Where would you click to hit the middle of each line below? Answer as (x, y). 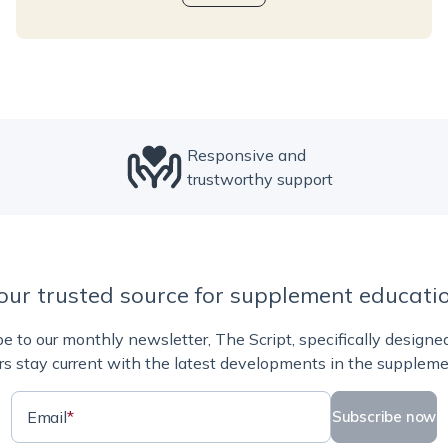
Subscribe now (384, 416)
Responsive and (246, 155)
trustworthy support (260, 179)
